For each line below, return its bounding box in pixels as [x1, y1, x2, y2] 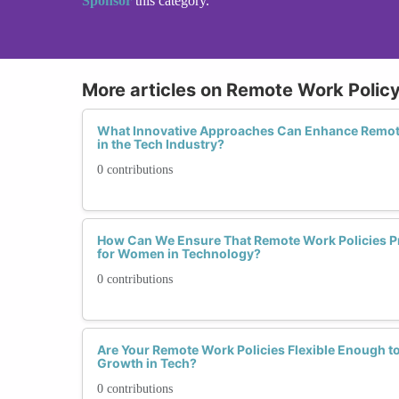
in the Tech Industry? [97, 135, 224, 151]
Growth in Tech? [97, 354, 197, 370]
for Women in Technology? [97, 245, 261, 261]
